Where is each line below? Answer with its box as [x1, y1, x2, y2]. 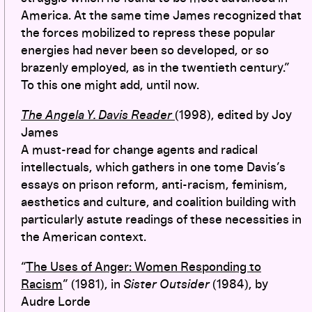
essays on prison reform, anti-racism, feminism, [21, 178, 288, 192]
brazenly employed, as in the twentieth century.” [21, 61, 290, 75]
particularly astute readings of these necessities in [21, 213, 302, 226]
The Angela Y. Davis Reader [21, 109, 172, 122]
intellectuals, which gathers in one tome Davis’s [21, 161, 286, 174]
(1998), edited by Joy [175, 109, 292, 122]
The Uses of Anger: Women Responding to [26, 260, 261, 274]
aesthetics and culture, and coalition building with [21, 196, 296, 209]
